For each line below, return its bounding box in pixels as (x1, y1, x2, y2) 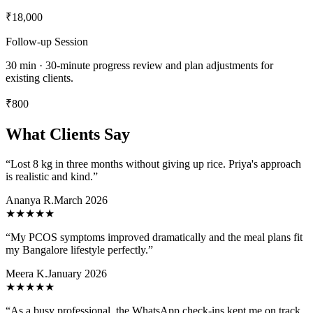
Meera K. (6, 268, 48, 280)
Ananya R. (6, 194, 54, 207)
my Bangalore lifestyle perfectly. (6, 244, 148, 256)
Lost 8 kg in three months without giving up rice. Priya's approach (10, 158, 301, 170)
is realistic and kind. (6, 170, 93, 183)
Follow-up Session (6, 36, 88, 48)
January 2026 (48, 268, 107, 280)
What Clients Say (6, 125, 130, 144)
